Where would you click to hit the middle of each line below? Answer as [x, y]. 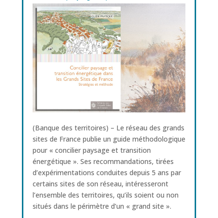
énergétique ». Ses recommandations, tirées [103, 161]
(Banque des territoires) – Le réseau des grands [108, 127]
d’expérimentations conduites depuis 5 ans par [107, 172]
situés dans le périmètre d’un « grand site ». [102, 206]
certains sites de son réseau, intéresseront [100, 183]
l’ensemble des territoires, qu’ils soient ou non [105, 195]
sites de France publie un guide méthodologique [109, 139]
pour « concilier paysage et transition [91, 150]
